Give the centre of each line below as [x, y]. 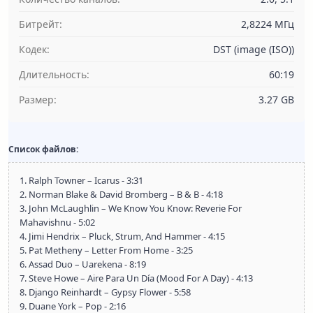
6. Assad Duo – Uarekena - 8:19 [83, 264]
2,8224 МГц [268, 24]
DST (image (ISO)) [254, 49]
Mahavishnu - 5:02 [57, 222]
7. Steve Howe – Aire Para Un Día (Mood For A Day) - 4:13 [136, 278]
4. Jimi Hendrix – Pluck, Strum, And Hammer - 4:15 [122, 236]
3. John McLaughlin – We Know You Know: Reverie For [131, 208]
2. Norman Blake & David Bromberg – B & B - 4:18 [121, 194]
